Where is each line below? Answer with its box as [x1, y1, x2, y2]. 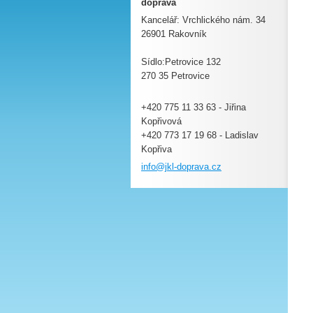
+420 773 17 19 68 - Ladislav [141, 130, 259, 140]
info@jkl [141, 161, 174, 172]
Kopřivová [141, 116, 182, 126]
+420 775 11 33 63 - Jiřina [141, 102, 246, 112]
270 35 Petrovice [141, 71, 210, 81]
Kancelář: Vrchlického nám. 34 [141, 15, 265, 25]
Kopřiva [141, 144, 172, 154]
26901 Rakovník [141, 29, 207, 39]
